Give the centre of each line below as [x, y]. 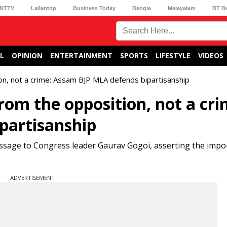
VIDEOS [211, 55]
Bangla [142, 8]
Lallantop [43, 8]
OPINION [27, 55]
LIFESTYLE [173, 55]
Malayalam [182, 8]
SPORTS [134, 55]
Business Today [94, 8]
